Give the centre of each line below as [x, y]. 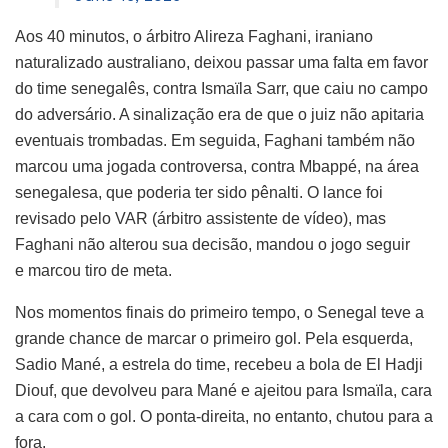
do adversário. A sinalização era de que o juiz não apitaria [219, 114]
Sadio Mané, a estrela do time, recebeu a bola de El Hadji [219, 364]
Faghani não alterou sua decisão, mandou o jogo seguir [212, 244]
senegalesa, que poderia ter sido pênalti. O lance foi [199, 192]
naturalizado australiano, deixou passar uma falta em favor [221, 62]
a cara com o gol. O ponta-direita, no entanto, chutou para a [224, 416]
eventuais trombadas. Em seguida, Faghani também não [215, 140]
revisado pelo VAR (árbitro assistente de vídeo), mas [200, 218]
